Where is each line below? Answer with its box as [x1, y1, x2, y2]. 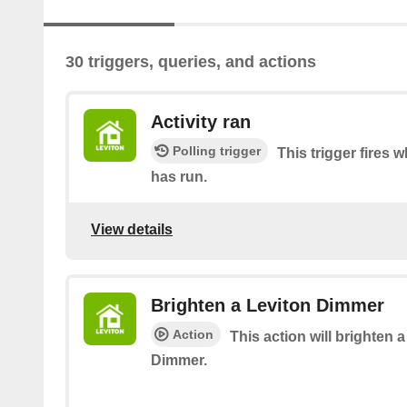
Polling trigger [173, 144, 261, 159]
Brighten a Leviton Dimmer [151, 295, 384, 316]
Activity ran [151, 112, 251, 133]
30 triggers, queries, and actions [65, 53, 316, 72]
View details [91, 221, 173, 237]
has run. [151, 169, 207, 185]
